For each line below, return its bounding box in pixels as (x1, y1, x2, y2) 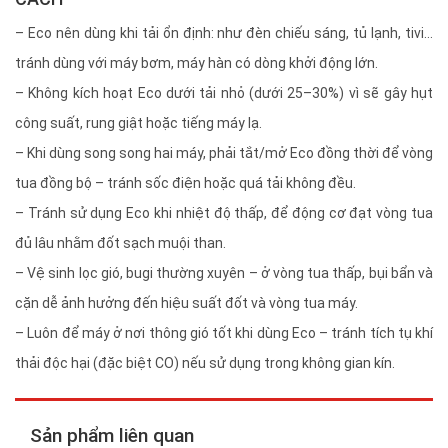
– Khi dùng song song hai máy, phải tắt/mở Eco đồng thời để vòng (15, 145, 433, 162)
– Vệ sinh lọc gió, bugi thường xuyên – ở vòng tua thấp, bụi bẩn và (15, 265, 433, 282)
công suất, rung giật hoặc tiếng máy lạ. (15, 115, 262, 132)
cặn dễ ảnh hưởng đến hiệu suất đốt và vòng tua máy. (15, 295, 358, 312)
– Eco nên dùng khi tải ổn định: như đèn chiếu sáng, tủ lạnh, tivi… (15, 25, 433, 42)
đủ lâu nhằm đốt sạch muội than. (15, 235, 226, 252)
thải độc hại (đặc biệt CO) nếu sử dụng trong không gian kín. (15, 355, 395, 372)
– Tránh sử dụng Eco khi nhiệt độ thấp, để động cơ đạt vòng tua (15, 205, 433, 222)
